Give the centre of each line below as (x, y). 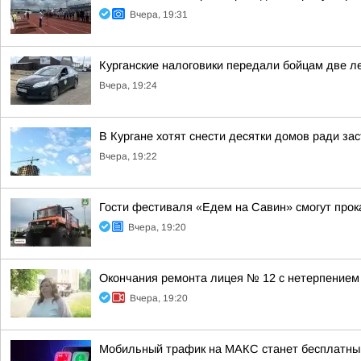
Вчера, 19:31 (159, 15)
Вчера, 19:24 (128, 85)
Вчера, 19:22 (128, 156)
